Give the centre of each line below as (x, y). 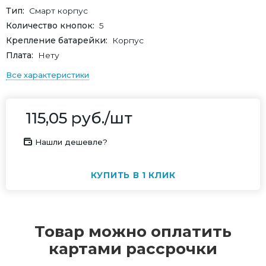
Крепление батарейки (56, 40)
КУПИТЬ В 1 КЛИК (133, 175)
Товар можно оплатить (133, 232)
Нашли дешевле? (71, 142)
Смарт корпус (58, 11)
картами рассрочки (133, 249)
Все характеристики (47, 75)
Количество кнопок (49, 26)
